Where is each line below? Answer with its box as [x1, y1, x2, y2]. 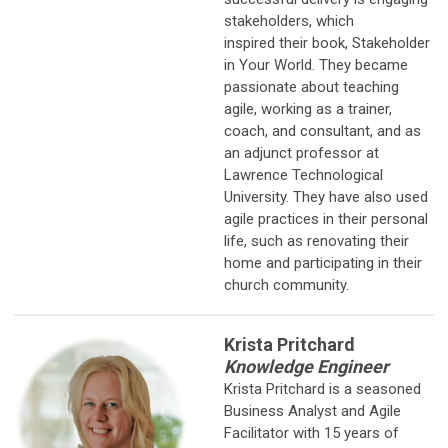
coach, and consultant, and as [224, 121, 421, 140]
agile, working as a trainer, [224, 99, 392, 118]
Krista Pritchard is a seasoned [224, 379, 421, 398]
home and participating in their [224, 253, 422, 272]
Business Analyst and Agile [224, 401, 401, 420]
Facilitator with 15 [224, 423, 344, 442]
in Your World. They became [224, 55, 408, 74]
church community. [224, 275, 349, 294]
